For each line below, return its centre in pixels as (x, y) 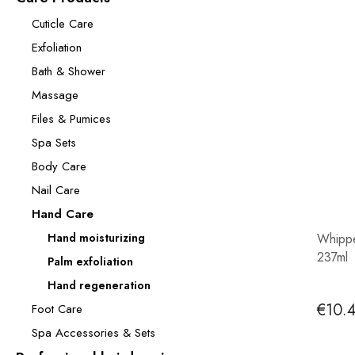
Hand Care (63, 214)
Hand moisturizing (96, 238)
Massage (55, 95)
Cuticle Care (63, 24)
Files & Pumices (71, 119)
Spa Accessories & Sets (94, 333)
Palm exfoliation (90, 261)
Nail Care (56, 190)
